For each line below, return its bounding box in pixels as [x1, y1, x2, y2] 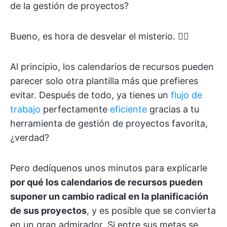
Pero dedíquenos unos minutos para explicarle [10, 163, 207, 173]
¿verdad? [10, 132, 49, 143]
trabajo [10, 104, 41, 115]
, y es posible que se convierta [87, 205, 216, 216]
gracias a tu [147, 104, 199, 115]
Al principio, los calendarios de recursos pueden [10, 61, 214, 72]
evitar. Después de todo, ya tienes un [10, 90, 171, 100]
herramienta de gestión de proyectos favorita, [10, 118, 208, 129]
